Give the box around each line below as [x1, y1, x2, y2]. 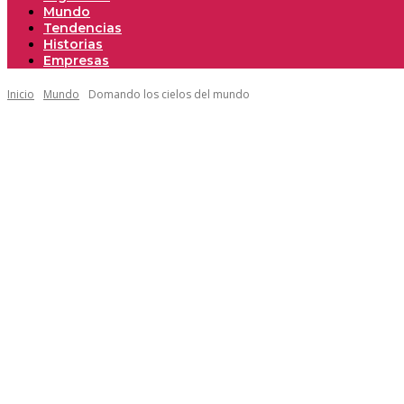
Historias [43, 36, 103, 52]
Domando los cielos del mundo [88, 87, 250, 102]
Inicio [7, 87, 34, 102]
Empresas [43, 52, 109, 69]
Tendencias [43, 20, 122, 36]
